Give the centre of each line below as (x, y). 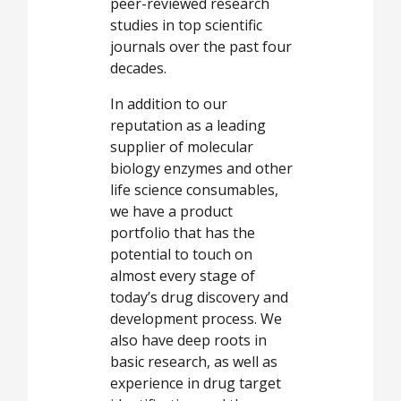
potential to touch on (181, 255)
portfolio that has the (183, 233)
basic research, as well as (194, 362)
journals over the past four (201, 47)
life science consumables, (194, 190)
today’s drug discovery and (199, 298)
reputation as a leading (188, 126)
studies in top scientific (186, 26)
